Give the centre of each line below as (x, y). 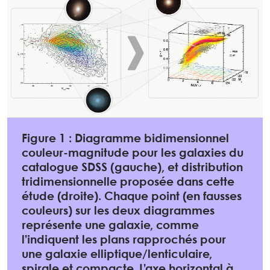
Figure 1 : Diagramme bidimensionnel (125, 139)
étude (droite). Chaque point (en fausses (132, 197)
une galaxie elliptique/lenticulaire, (117, 255)
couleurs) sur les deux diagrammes (118, 211)
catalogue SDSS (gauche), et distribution (132, 168)
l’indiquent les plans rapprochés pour (124, 240)
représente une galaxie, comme (110, 226)
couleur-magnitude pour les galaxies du (133, 153)
